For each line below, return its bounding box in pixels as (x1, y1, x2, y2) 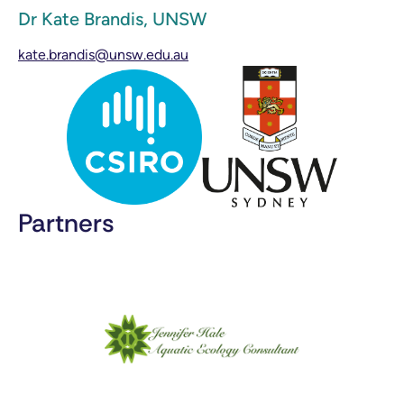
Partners (18, 206, 115, 240)
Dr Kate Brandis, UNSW (18, 8, 207, 31)
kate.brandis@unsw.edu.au (18, 46, 188, 64)
